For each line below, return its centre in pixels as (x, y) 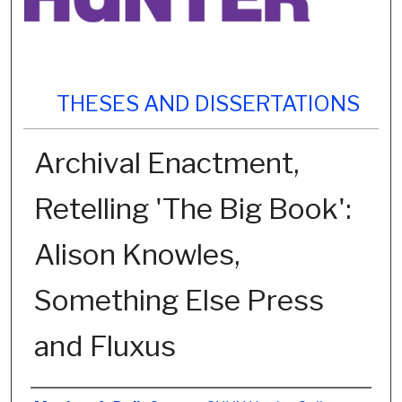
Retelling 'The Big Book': (192, 209)
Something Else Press (179, 301)
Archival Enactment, (166, 163)
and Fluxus (105, 346)
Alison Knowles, (136, 255)
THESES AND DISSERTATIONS (208, 104)
